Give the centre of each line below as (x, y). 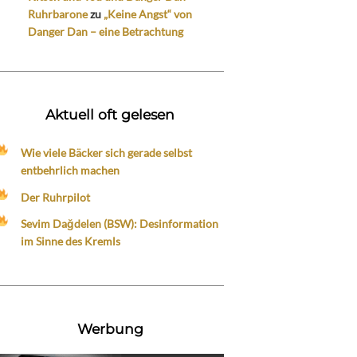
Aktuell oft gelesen (110, 115)
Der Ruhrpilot (55, 197)
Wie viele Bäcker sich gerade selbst (106, 153)
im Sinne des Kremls (70, 241)
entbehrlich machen (70, 171)
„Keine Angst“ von (148, 14)
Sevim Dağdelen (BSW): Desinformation (119, 223)
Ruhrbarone (58, 14)
